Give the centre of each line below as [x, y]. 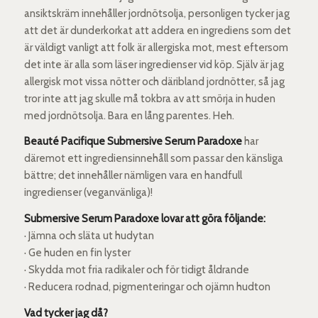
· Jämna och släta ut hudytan [89, 236]
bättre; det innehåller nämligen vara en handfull [133, 176]
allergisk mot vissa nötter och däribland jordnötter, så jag [154, 81]
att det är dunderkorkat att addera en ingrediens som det [157, 30]
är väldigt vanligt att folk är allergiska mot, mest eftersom [156, 47]
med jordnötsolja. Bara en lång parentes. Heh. [129, 115]
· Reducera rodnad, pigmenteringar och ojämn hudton [147, 287]
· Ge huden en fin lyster [77, 253]
